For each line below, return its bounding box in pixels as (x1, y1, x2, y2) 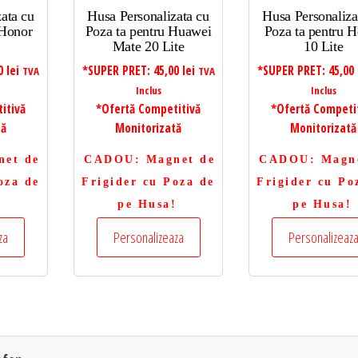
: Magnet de (134, 153, 216, 165)
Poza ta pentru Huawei (85, 23, 212, 39)
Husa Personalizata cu (87, 8, 209, 24)
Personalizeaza (113, 228, 184, 247)
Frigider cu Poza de (82, 176, 215, 188)
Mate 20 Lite (112, 38, 185, 54)
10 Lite (303, 38, 344, 54)
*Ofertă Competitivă (96, 101, 201, 117)
